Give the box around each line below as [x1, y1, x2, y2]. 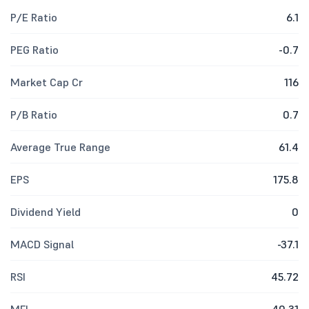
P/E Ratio [10, 10, 57, 24]
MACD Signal [10, 237, 74, 251]
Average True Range [10, 140, 110, 154]
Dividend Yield [10, 205, 81, 219]
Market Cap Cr [10, 75, 83, 89]
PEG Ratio [10, 43, 59, 57]
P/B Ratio [10, 108, 57, 121]
